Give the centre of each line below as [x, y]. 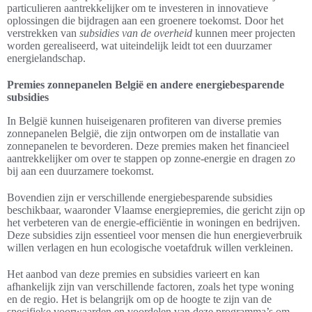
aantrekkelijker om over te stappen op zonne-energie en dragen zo [151, 159]
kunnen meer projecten [244, 33]
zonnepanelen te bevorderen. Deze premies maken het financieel [148, 146]
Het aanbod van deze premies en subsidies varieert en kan [133, 274]
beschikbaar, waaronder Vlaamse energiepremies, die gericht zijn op [156, 210]
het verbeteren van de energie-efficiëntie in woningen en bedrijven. [154, 223]
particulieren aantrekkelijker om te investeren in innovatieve [138, 8]
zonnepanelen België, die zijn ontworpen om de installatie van [143, 134]
